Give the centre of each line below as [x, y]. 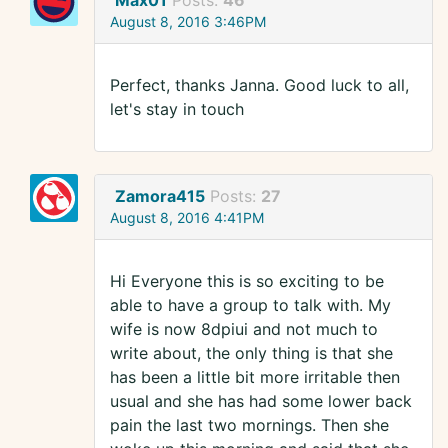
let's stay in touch [177, 109]
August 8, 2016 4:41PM [187, 218]
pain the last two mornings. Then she [249, 425]
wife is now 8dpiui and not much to [244, 329]
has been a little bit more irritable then [255, 377]
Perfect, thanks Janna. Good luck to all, [259, 85]
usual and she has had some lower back [261, 401]
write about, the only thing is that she [251, 353]
